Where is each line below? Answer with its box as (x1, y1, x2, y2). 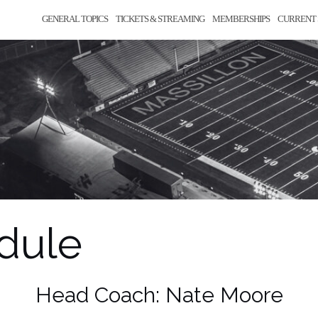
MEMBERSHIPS (212, 13, 270, 24)
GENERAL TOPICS (42, 13, 108, 24)
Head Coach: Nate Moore (35, 283, 283, 307)
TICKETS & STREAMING (116, 13, 204, 24)
